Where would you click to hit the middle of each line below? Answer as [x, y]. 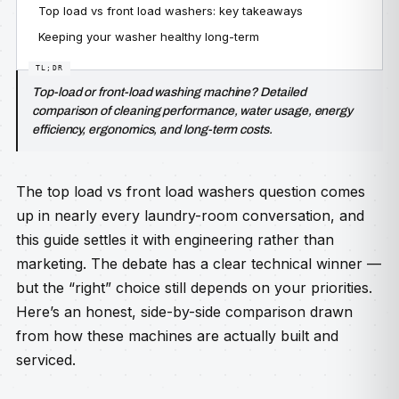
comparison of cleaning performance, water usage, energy [193, 111]
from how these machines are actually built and [177, 336]
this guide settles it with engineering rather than [175, 240]
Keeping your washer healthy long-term [149, 37]
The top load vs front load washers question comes [191, 191]
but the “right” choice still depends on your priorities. [194, 288]
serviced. [46, 360]
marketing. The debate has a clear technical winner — [199, 264]
